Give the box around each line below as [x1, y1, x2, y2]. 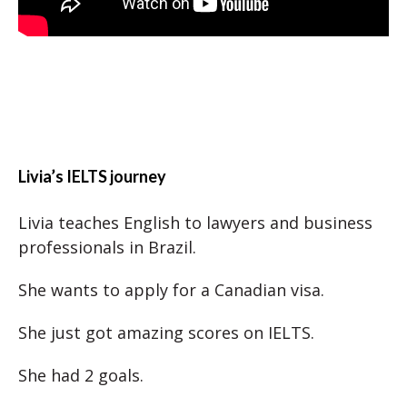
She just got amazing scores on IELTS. [18, 322, 314, 343]
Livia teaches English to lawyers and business [18, 212, 372, 233]
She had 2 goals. [18, 364, 144, 386]
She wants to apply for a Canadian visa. [18, 279, 324, 301]
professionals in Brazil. [18, 236, 196, 258]
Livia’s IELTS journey [18, 166, 166, 186]
